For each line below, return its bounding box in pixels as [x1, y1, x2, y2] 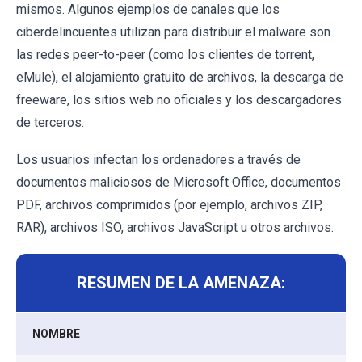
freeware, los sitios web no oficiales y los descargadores [16, 92, 342, 108]
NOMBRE [32, 327, 80, 341]
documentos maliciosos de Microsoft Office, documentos [16, 175, 341, 191]
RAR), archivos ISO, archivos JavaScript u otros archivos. [16, 220, 334, 236]
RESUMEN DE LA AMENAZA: [77, 273, 285, 293]
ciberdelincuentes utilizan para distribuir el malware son [16, 24, 330, 40]
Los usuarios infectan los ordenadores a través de [16, 152, 301, 168]
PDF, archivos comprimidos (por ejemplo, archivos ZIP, [16, 197, 322, 213]
